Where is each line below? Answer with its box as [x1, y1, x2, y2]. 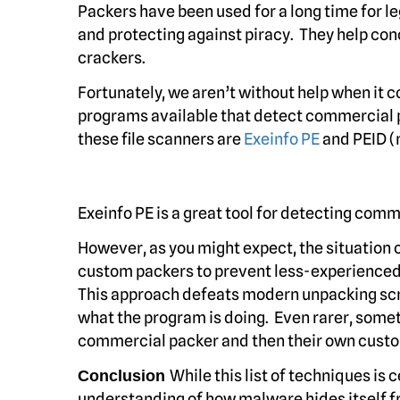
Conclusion [78, 367, 170, 385]
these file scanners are [78, 129, 244, 148]
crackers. [78, 48, 146, 67]
